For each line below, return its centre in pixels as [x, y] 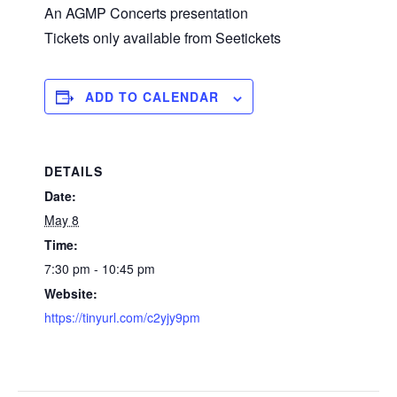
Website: [71, 294]
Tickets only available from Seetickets [163, 38]
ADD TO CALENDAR [152, 97]
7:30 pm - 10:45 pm [100, 269]
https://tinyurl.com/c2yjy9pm [122, 318]
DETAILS [74, 171]
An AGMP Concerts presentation [146, 13]
